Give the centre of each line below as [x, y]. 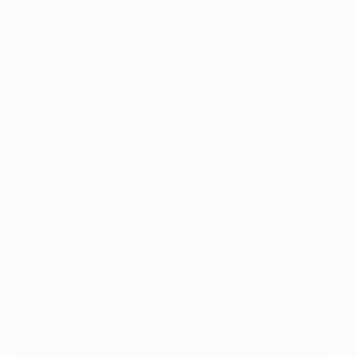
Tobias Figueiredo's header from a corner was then [173, 55]
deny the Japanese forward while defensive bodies [173, 112]
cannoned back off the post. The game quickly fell [171, 239]
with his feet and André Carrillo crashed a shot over [175, 297]
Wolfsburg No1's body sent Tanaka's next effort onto [176, 150]
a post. [39, 169]
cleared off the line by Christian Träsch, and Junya [171, 74]
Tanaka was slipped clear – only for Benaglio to [163, 93]
